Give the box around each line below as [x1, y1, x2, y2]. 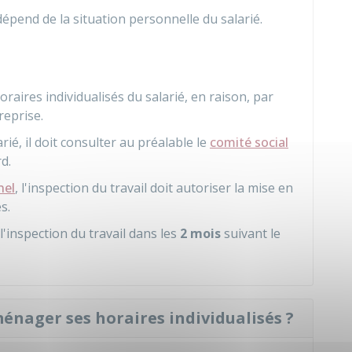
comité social [210, 134, 288, 151]
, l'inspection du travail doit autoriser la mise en [15, 179, 293, 196]
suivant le [221, 225, 280, 242]
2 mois [180, 225, 221, 242]
